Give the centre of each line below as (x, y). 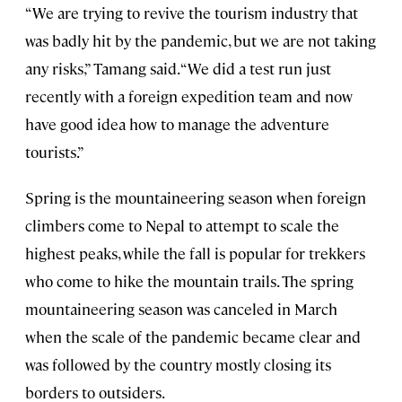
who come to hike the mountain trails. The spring (189, 281)
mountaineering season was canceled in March (181, 309)
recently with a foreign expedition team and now (189, 96)
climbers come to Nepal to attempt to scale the (182, 226)
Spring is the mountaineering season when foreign (196, 198)
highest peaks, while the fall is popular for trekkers (195, 253)
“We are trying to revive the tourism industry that (192, 13)
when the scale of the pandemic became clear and (193, 337)
